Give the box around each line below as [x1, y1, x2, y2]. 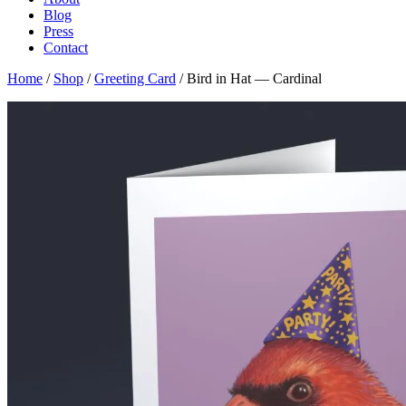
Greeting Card [94, 71, 176, 86]
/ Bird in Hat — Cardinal [176, 71, 322, 86]
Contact [43, 40, 88, 55]
